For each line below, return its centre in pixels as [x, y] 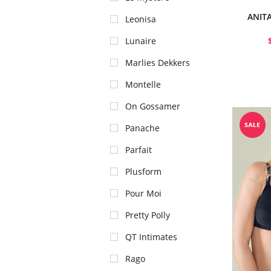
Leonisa [141, 19]
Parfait [139, 150]
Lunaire [141, 41]
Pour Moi [143, 193]
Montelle [143, 84]
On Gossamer [153, 106]
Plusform [143, 171]
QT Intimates [151, 237]
